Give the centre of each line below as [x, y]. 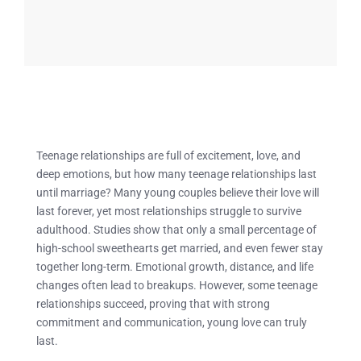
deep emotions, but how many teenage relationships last [176, 174]
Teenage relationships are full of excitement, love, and [168, 155]
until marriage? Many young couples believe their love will [178, 192]
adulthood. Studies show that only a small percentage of [176, 229]
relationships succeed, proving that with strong [153, 303]
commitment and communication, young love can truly [172, 322]
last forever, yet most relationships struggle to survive [169, 211]
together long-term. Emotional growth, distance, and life [175, 266]
